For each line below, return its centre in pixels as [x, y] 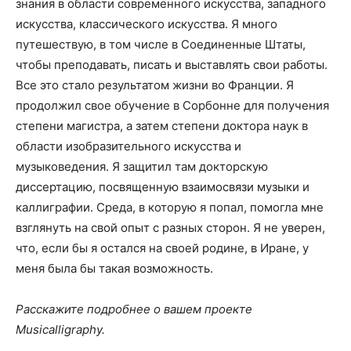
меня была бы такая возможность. [114, 269]
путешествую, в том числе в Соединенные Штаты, [161, 45]
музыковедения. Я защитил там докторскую [142, 167]
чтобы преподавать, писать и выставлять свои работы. [172, 65]
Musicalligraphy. [60, 330]
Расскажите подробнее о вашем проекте [134, 309]
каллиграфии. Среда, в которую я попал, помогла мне [170, 208]
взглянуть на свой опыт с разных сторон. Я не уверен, [170, 228]
